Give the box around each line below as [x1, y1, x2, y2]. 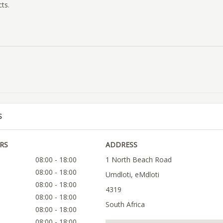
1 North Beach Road [105, 155, 172, 165]
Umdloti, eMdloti [105, 170, 159, 180]
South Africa [105, 200, 145, 210]
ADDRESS [105, 140, 137, 150]
